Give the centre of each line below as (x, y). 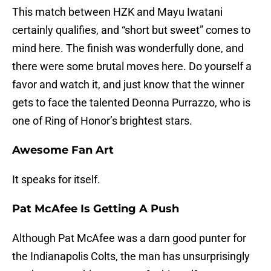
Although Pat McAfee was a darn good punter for (129, 238)
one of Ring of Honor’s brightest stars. (102, 121)
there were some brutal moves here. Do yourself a (132, 67)
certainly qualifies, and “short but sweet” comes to (131, 30)
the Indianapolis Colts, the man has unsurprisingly (131, 256)
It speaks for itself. (56, 180)
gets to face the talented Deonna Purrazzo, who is (131, 103)
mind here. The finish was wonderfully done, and (128, 48)
